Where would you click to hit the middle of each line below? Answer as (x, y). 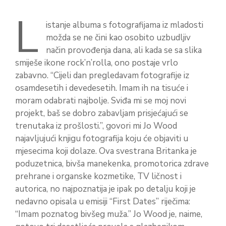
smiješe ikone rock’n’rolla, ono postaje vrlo (97, 63)
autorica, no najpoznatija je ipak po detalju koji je (105, 189)
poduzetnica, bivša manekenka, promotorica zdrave (112, 164)
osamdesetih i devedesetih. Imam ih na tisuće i (102, 88)
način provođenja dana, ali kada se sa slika (124, 50)
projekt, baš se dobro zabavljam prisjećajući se (102, 113)
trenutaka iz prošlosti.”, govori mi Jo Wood (96, 126)
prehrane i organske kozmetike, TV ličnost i (98, 176)
